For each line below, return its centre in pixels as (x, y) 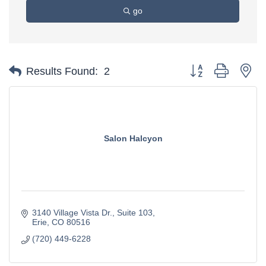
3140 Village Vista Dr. (72, 212)
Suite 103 (134, 212)
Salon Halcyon (133, 139)
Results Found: (62, 71)
